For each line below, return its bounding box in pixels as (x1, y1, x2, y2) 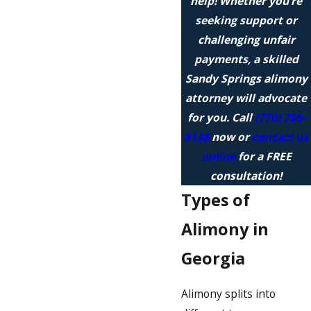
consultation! (210, 168, 282, 184)
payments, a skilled (194, 51, 299, 67)
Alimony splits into (181, 285, 276, 301)
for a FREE (235, 149, 292, 165)
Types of (181, 189, 250, 212)
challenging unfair (197, 32, 295, 48)
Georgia (181, 247, 245, 270)
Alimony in (181, 218, 269, 241)
